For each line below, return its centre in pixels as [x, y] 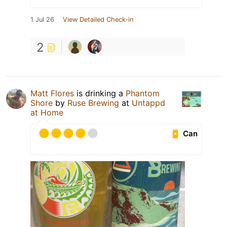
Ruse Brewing [93, 103]
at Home [47, 113]
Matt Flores [52, 93]
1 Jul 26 [42, 20]
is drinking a [100, 93]
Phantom [143, 93]
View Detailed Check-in [98, 20]
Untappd [148, 103]
